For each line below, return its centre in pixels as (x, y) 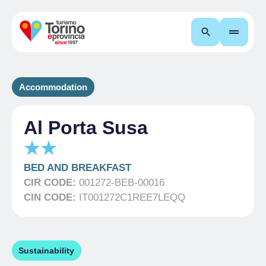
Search (229, 32)
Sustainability (47, 251)
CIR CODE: (51, 183)
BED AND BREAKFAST (77, 168)
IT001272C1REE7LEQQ (132, 197)
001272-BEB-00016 (122, 183)
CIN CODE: (51, 197)
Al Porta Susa (86, 128)
